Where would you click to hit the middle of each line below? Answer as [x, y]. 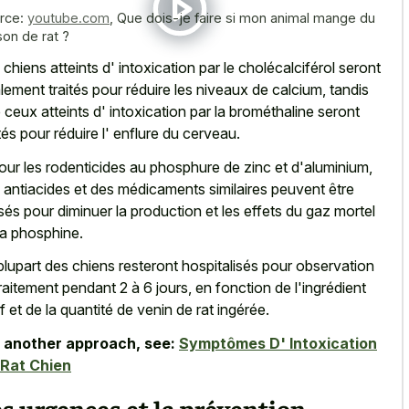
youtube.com [68, 17]
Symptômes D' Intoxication [278, 343]
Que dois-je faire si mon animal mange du [246, 17]
